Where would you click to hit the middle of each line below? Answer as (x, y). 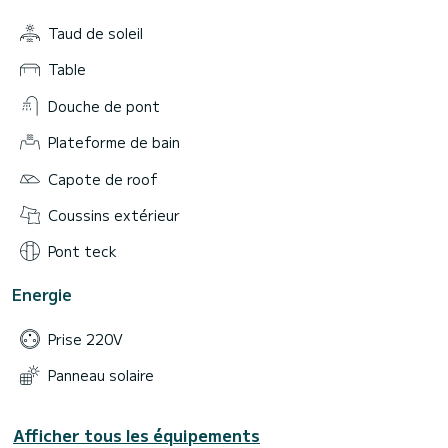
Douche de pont (104, 105)
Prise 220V (85, 338)
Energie (42, 294)
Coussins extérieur (114, 214)
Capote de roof (103, 178)
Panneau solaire (101, 374)
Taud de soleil (95, 33)
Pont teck (82, 251)
